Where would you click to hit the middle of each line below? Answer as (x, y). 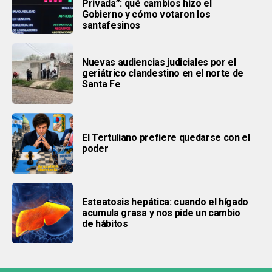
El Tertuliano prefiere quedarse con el (166, 137)
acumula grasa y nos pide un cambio (161, 212)
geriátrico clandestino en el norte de (163, 73)
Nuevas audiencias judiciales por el (159, 62)
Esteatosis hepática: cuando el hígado (165, 202)
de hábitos (105, 223)
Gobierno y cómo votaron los (146, 14)
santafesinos (111, 25)
